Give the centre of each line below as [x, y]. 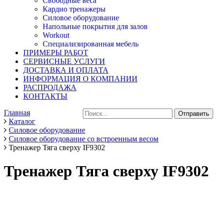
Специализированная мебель [91, 44]
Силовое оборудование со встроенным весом [84, 139]
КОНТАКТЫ [45, 96]
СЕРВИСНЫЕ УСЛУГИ [64, 61]
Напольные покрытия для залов [95, 26]
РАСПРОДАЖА [50, 87]
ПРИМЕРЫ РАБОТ [56, 53]
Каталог [22, 121]
